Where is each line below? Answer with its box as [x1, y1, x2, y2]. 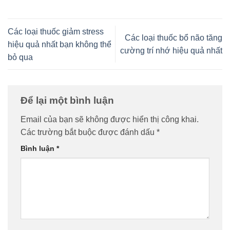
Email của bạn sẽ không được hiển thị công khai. [21, 115, 199, 124]
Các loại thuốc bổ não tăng [125, 33, 222, 43]
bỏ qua [8, 52, 33, 62]
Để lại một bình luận [21, 94, 117, 106]
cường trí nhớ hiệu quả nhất [120, 46, 222, 55]
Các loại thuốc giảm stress [8, 27, 104, 36]
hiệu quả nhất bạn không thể [8, 40, 111, 49]
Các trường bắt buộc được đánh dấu [21, 128, 157, 137]
